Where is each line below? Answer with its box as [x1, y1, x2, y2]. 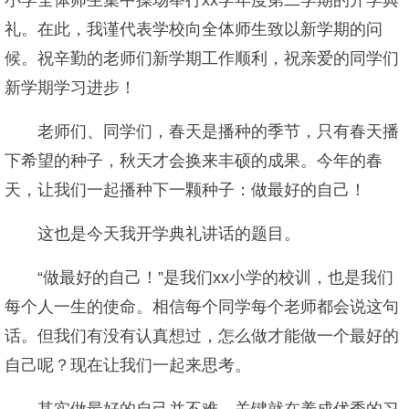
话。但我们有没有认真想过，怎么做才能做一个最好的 [5, 327, 399, 345]
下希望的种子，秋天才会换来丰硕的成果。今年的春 [5, 152, 383, 170]
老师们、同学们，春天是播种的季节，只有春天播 [37, 122, 399, 141]
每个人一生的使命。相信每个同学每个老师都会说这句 [5, 298, 399, 316]
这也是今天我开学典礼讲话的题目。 [37, 225, 300, 243]
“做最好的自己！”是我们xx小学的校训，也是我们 [37, 268, 393, 287]
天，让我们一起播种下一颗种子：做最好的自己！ [5, 181, 366, 199]
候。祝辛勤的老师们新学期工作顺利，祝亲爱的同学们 [5, 49, 399, 68]
